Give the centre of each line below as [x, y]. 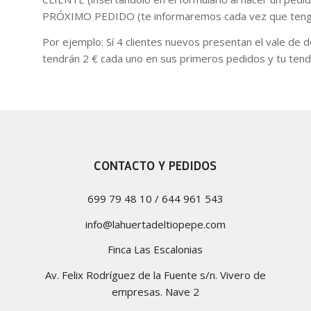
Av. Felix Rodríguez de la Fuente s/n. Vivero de [155, 275]
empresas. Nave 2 [155, 292]
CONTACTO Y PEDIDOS [155, 165]
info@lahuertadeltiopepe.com [155, 224]
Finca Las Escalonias [155, 250]
